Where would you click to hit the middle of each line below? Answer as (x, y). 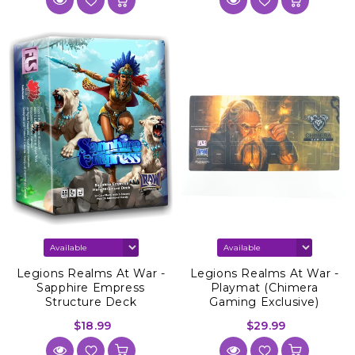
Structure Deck (91, 302)
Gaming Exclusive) (264, 302)
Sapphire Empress (91, 288)
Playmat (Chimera (264, 288)
